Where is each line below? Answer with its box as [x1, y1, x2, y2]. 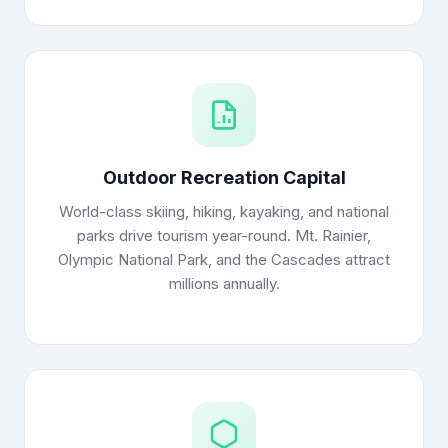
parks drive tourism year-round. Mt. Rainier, [77, 226, 371, 245]
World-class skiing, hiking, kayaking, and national [59, 202, 389, 221]
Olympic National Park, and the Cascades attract [58, 250, 390, 269]
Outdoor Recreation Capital [102, 167, 346, 188]
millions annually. [168, 274, 280, 293]
